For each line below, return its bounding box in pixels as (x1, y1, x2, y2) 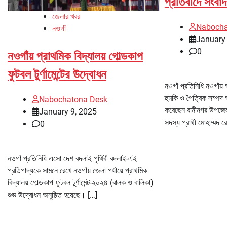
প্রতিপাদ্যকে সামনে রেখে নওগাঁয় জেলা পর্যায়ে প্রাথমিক (8, 166, 147, 176)
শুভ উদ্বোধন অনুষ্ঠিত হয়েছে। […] (8, 190, 97, 200)
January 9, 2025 (39, 107, 97, 117)
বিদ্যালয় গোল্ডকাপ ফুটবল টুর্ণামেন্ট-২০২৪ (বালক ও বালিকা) (8, 178, 154, 188)
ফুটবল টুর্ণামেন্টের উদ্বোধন (8, 67, 106, 82)
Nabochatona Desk (39, 95, 107, 105)
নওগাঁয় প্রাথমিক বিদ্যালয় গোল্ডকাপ (8, 49, 143, 64)
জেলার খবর (52, 12, 80, 22)
